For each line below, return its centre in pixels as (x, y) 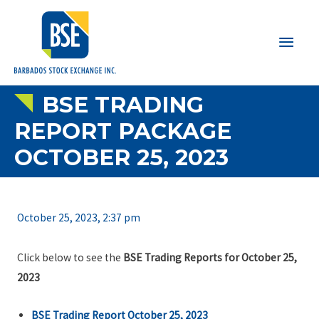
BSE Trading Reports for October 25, (210, 258)
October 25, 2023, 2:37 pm (78, 218)
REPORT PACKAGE (123, 131)
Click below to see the (70, 258)
